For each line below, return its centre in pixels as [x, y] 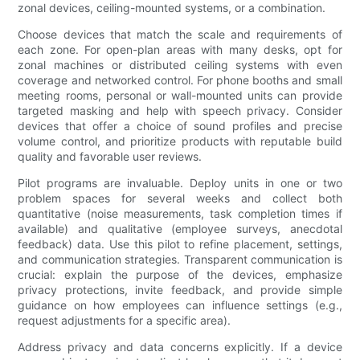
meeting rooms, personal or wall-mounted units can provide [180, 96]
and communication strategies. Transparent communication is [180, 260]
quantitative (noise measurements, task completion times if [180, 214]
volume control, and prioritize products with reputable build [180, 141]
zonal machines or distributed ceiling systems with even [180, 65]
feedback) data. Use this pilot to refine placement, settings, [180, 244]
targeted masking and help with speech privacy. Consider [180, 111]
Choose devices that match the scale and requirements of [180, 35]
